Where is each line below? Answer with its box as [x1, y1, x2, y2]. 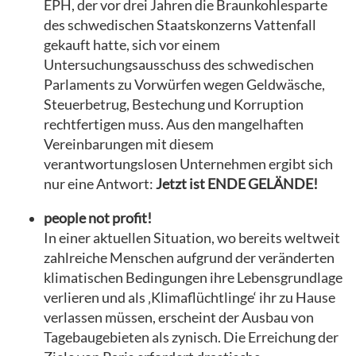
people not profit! [44, 209, 152, 226]
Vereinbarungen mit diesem [44, 136, 214, 153]
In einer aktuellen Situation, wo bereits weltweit [44, 229, 340, 246]
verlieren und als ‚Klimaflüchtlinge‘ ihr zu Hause [44, 288, 335, 306]
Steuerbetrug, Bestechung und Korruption [44, 96, 304, 114]
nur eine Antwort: [44, 176, 156, 193]
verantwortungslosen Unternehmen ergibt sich [44, 156, 333, 173]
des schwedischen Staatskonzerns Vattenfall [44, 17, 316, 34]
